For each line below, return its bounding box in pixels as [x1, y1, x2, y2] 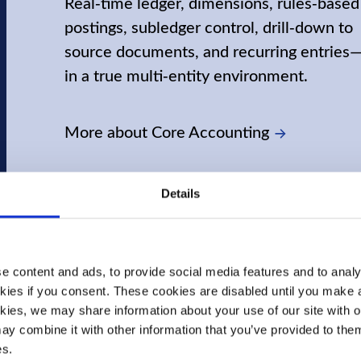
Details [160, 186, 201, 201]
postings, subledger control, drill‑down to [64, 15, 353, 37]
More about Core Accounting [64, 120, 269, 142]
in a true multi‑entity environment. [64, 64, 308, 85]
